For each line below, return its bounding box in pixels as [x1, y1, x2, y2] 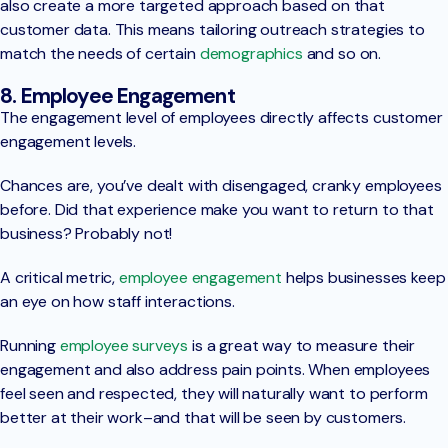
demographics [199, 42, 303, 64]
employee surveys [59, 334, 189, 356]
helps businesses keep [281, 266, 446, 288]
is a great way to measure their [188, 334, 416, 356]
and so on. [302, 42, 385, 64]
